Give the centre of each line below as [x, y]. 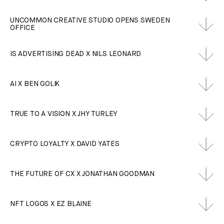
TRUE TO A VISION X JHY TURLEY [64, 114]
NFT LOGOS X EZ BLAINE [51, 204]
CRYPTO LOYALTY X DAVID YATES [65, 144]
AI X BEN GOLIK [35, 84]
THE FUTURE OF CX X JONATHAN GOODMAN [82, 174]
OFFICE [22, 28]
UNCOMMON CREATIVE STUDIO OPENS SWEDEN [90, 20]
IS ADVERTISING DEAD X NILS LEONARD [76, 54]
